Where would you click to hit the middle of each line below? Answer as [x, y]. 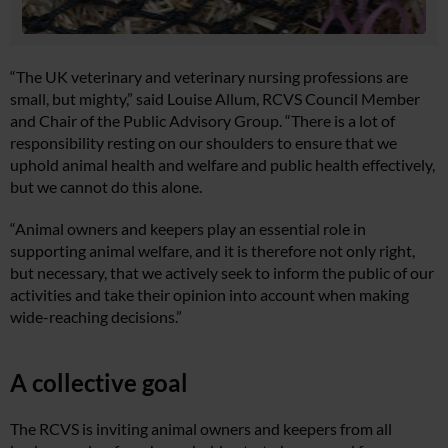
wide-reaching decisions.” [96, 317]
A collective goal [99, 383]
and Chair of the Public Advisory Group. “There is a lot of [202, 121]
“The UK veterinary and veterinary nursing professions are [209, 77]
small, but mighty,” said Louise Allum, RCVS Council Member [215, 99]
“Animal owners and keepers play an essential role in [188, 229]
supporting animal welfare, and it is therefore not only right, [212, 251]
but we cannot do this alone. [106, 187]
